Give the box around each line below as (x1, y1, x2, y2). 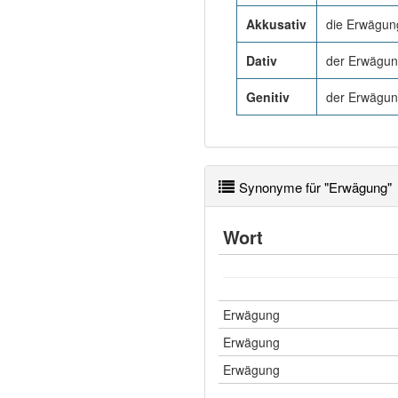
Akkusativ (246, 15, 306, 33)
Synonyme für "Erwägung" (239, 178, 392, 196)
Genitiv (246, 88, 290, 106)
